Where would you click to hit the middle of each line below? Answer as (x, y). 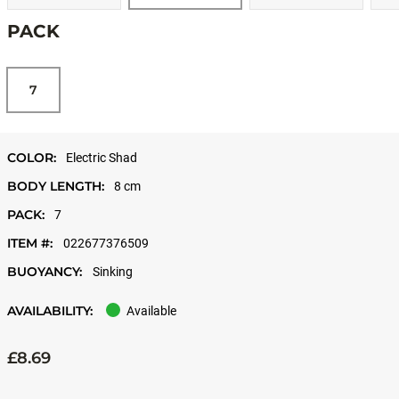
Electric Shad (100, 158)
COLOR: (32, 158)
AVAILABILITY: (50, 311)
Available (151, 311)
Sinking (113, 272)
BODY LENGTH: (56, 186)
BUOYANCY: (46, 272)
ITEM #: (32, 243)
